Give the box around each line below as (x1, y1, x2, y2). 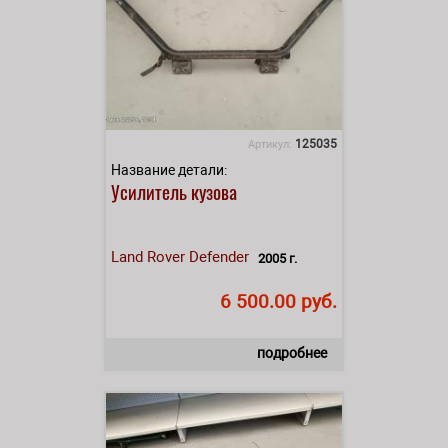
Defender (189, 247, 249, 266)
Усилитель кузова (111, 176, 237, 205)
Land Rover (111, 247, 185, 266)
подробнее (257, 344, 327, 361)
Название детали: (111, 161, 227, 178)
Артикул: (248, 137, 295, 151)
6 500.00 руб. (220, 289, 337, 313)
